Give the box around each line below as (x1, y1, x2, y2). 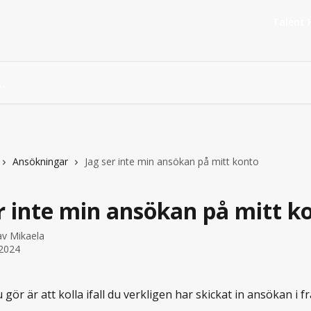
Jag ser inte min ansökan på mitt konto (85, 155, 259, 168)
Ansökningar (12, 155, 68, 168)
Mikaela (10, 229, 44, 242)
